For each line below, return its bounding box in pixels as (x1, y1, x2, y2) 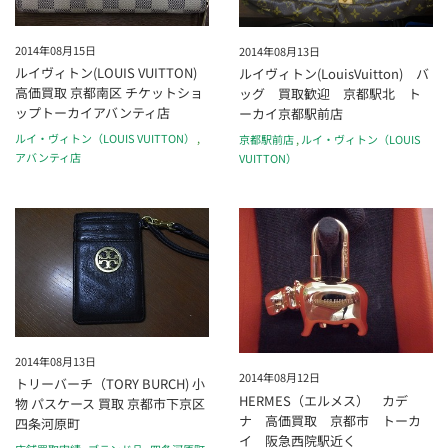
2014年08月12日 (239, 369, 320, 386)
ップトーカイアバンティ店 (15, 103, 170, 123)
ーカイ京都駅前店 (239, 104, 343, 124)
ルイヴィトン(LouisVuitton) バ (239, 64, 429, 84)
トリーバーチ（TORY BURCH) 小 (15, 374, 205, 394)
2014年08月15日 (15, 41, 96, 58)
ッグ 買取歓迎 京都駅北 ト (239, 84, 421, 104)
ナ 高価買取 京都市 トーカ (239, 410, 421, 430)
